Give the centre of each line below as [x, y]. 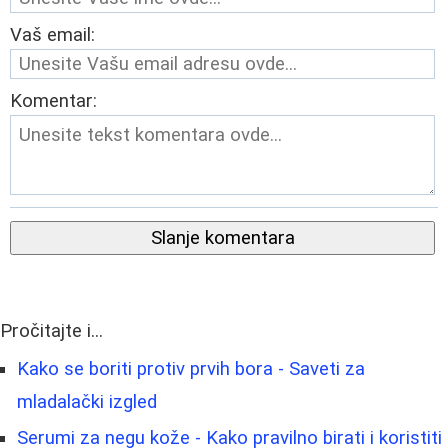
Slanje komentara [222, 237]
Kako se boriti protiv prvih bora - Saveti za [191, 368]
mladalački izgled [87, 401]
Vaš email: [52, 34]
